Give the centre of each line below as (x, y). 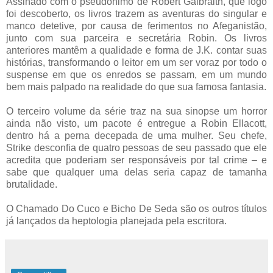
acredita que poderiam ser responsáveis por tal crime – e (136, 160)
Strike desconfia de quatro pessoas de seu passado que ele (136, 147)
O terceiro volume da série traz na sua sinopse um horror (136, 111)
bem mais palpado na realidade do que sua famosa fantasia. (136, 87)
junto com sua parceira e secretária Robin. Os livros (136, 38)
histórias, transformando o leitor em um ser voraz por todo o (136, 62)
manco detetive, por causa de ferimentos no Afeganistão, (136, 26)
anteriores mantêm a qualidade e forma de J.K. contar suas (136, 50)
